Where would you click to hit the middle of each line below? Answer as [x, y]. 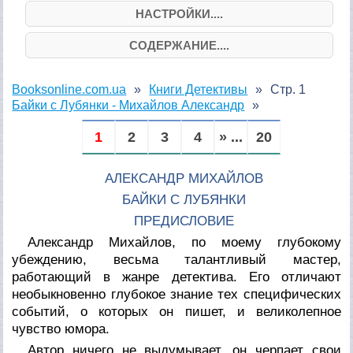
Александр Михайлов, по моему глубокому [184, 242]
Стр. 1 [288, 89]
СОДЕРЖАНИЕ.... [179, 45]
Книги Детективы [199, 89]
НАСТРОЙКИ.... [179, 13]
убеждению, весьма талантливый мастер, [176, 259]
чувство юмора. [61, 329]
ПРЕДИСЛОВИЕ [184, 221]
